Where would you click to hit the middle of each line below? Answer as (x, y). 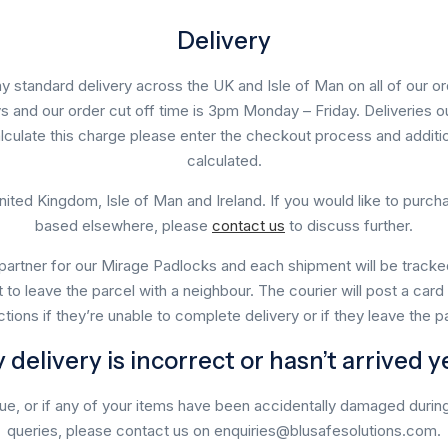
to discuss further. (349, 225)
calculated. (224, 160)
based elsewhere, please (123, 225)
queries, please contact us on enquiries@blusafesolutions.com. (224, 430)
